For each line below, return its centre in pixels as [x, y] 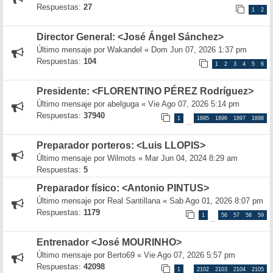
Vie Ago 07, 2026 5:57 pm [190, 255]
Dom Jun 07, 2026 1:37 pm [199, 50]
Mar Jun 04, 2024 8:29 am [191, 158]
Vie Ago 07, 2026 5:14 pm [194, 104]
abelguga [123, 104]
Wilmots [122, 158]
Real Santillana [134, 201]
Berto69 [121, 255]
